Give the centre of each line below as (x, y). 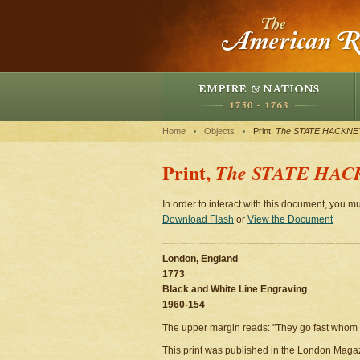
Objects (219, 131)
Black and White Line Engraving (235, 289)
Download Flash (198, 219)
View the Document (290, 219)
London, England (200, 259)
